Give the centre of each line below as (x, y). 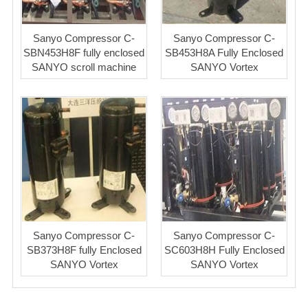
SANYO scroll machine (84, 67)
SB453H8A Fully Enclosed (224, 53)
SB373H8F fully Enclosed (84, 250)
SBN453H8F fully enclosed (84, 53)
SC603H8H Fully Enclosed (224, 250)
